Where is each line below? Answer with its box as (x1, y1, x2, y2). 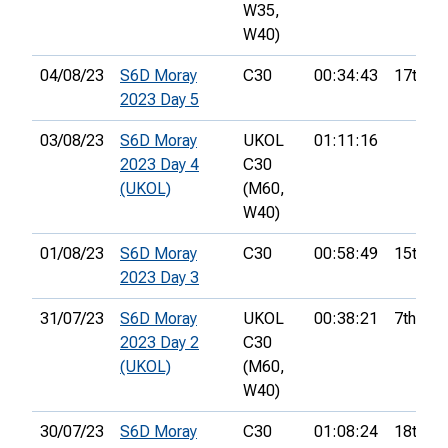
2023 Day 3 (120, 268, 199, 288)
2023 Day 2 (120, 333, 199, 353)
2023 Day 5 (120, 90, 199, 110)
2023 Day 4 (120, 155, 199, 175)
